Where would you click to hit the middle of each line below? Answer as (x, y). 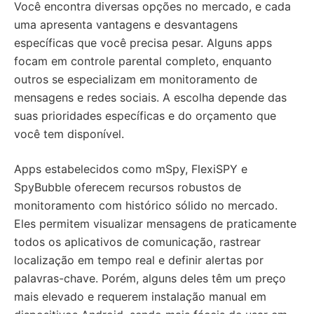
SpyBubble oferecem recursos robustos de (128, 187)
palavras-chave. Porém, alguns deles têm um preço (150, 279)
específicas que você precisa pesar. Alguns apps (143, 43)
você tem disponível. (69, 134)
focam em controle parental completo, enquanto (143, 61)
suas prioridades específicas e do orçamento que (145, 116)
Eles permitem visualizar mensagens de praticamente (155, 224)
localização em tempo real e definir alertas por (139, 260)
